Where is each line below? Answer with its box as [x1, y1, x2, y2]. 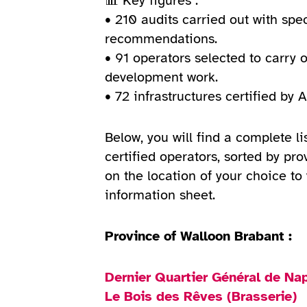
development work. [105, 68, 219, 86]
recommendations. [105, 29, 218, 47]
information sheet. [105, 186, 216, 204]
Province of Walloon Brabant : [105, 227, 293, 245]
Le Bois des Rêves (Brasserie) [105, 287, 297, 305]
